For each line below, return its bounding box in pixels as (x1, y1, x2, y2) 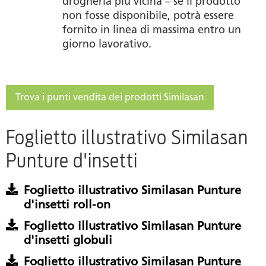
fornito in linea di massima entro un (62, 23, 241, 36)
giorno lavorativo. (62, 37, 151, 50)
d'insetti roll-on (24, 197, 110, 211)
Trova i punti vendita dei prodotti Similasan (15, 91, 204, 103)
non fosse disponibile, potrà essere (62, 8, 234, 22)
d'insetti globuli (24, 232, 112, 247)
